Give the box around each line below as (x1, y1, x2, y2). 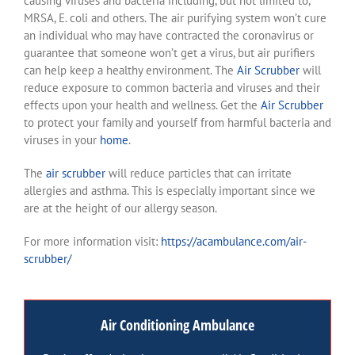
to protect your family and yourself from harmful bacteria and (24, 114, 331, 130)
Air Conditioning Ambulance (101, 315, 254, 334)
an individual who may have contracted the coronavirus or (24, 27, 314, 43)
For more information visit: (24, 233, 161, 249)
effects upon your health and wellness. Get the (24, 97, 261, 113)
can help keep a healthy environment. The (24, 62, 237, 78)
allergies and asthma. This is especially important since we (24, 182, 315, 198)
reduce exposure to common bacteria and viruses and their (24, 79, 320, 95)
